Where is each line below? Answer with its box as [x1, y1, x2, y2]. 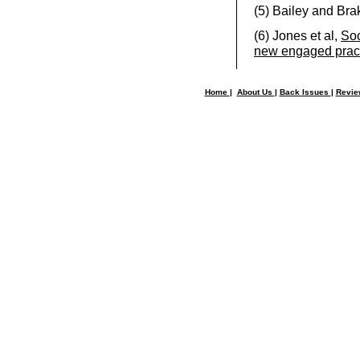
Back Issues [279, 88, 331, 96]
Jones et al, [272, 28, 341, 43]
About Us [236, 88, 275, 96]
